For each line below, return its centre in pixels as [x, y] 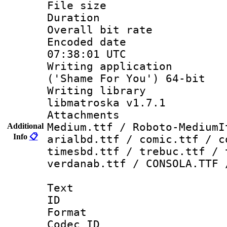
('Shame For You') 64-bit [126, 78]
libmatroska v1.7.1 [106, 103]
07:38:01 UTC [87, 54]
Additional [25, 126]
